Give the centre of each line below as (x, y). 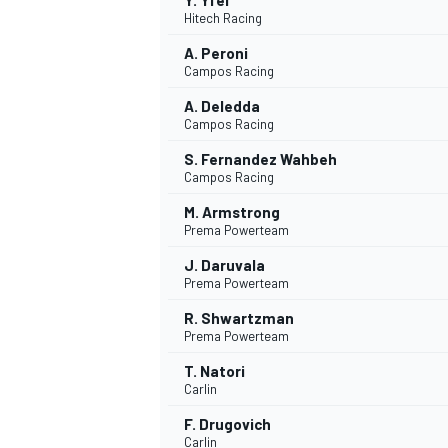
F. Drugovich (227, 424)
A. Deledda (222, 106)
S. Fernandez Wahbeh (260, 159)
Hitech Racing (223, 18)
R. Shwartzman (239, 318)
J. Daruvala (224, 265)
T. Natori (214, 371)
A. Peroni (216, 53)
